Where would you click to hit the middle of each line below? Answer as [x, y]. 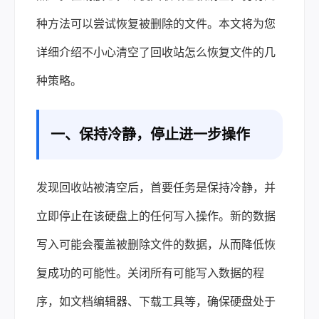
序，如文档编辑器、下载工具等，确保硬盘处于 [156, 302]
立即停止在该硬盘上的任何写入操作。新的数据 [156, 216]
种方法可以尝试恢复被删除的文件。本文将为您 [156, 24]
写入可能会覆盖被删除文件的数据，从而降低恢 [156, 245]
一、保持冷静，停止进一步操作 [150, 135]
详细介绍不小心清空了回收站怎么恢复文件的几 [156, 52]
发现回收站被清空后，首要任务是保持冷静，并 [156, 188]
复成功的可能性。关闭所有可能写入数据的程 [150, 273]
